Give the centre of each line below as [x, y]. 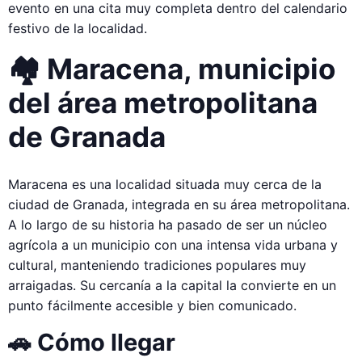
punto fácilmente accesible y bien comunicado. [152, 305]
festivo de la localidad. [78, 28]
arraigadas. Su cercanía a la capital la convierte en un [172, 285]
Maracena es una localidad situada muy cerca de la [165, 184]
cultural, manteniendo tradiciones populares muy [157, 265]
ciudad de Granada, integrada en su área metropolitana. [179, 204]
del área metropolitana [163, 102]
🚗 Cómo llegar [92, 342]
